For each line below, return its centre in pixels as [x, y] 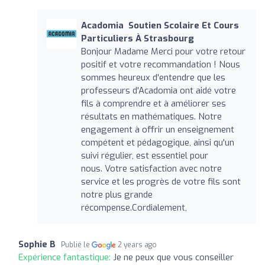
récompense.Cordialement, [134, 207]
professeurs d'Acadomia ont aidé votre [158, 90]
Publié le [76, 245]
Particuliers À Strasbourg [137, 38]
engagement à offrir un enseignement [157, 129]
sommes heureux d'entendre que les [153, 77]
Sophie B [37, 244]
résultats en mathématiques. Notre [151, 116]
